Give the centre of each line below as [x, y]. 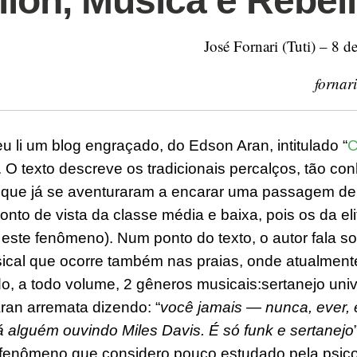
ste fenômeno [57, 237]
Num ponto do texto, [186, 237]
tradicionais [188, 168]
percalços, [267, 168]
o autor [284, 237]
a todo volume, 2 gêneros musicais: [140, 284]
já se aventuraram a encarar [127, 191]
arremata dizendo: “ [92, 307]
